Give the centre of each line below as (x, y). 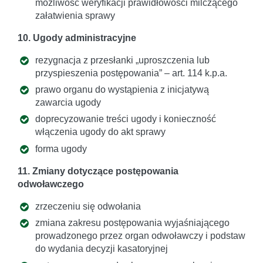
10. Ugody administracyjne (77, 38)
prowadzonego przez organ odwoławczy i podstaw (140, 236)
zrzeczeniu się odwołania (88, 206)
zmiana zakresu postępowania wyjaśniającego (132, 223)
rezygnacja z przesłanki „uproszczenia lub (122, 60)
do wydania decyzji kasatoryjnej (102, 249)
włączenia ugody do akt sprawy (100, 132)
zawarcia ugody (68, 103)
